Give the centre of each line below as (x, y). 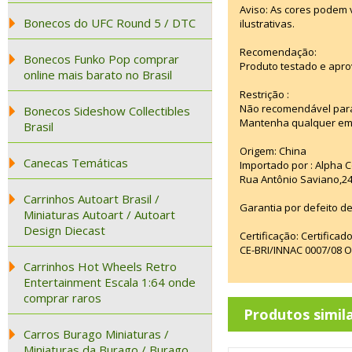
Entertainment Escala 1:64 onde (110, 282)
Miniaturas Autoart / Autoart (99, 214)
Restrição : (264, 95)
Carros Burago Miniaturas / (96, 334)
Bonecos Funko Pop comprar (101, 59)
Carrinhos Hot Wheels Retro (100, 266)
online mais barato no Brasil (98, 75)
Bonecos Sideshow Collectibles (107, 111)
